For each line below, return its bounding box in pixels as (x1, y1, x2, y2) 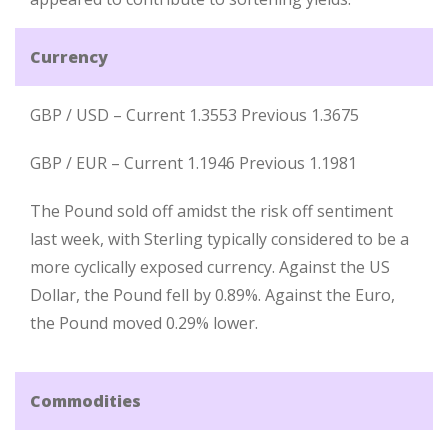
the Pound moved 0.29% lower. (30, 312, 258, 334)
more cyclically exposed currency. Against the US (30, 256, 390, 278)
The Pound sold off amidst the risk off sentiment (30, 200, 393, 222)
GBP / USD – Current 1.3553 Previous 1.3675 (30, 104, 359, 126)
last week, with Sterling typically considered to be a (30, 228, 409, 250)
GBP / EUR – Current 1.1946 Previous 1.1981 (30, 152, 357, 174)
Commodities (30, 390, 141, 412)
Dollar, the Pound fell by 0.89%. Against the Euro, (30, 284, 395, 306)
